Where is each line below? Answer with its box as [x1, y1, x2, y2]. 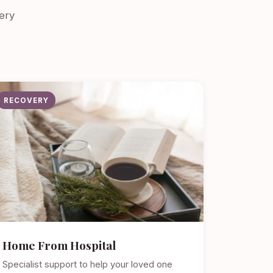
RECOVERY [4, 96, 49, 105]
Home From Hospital [2, 236, 116, 253]
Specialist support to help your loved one [2, 258, 172, 270]
